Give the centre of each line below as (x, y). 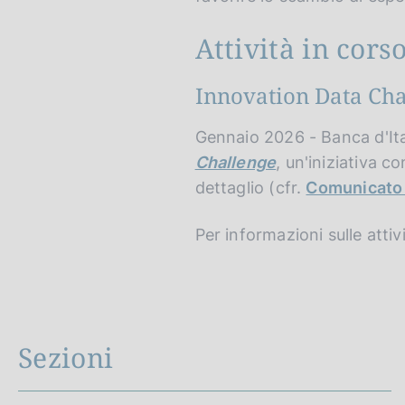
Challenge (235, 163)
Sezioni (66, 358)
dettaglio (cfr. (250, 188)
